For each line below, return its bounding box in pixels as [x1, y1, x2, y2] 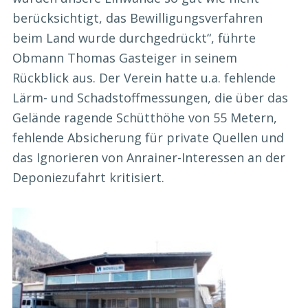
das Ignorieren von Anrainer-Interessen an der [12, 148, 285, 166]
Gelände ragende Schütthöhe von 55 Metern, [12, 109, 277, 126]
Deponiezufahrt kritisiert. [12, 168, 164, 186]
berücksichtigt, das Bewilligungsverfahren [12, 9, 263, 26]
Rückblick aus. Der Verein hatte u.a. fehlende [12, 69, 276, 86]
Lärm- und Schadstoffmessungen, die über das [12, 89, 288, 106]
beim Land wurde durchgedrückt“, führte [12, 29, 256, 46]
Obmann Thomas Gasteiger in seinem [12, 49, 237, 66]
